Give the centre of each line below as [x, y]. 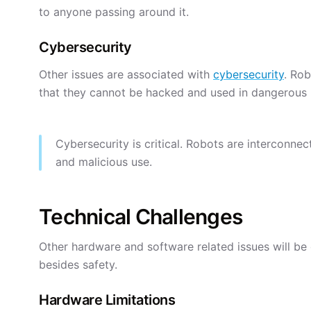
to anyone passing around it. [114, 12]
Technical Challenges [141, 217]
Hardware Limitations [107, 300]
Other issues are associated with [126, 74]
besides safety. [78, 264]
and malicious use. [104, 162]
